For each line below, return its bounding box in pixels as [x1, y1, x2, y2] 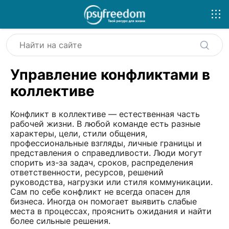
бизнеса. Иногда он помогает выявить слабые [10, 196, 197, 207]
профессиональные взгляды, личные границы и [10, 138, 202, 148]
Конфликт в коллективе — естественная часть [10, 108, 200, 119]
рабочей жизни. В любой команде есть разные [10, 118, 200, 129]
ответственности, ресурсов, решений [10, 167, 164, 177]
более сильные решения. [10, 215, 110, 226]
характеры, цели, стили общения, [10, 128, 147, 139]
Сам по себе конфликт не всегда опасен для [10, 186, 190, 197]
